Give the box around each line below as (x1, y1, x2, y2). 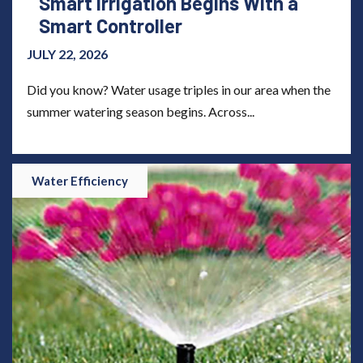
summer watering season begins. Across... (27, 103, 254, 119)
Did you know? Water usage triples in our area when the (27, 81, 331, 97)
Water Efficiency (32, 173, 128, 188)
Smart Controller (39, 13, 182, 37)
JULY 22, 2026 (27, 45, 108, 62)
